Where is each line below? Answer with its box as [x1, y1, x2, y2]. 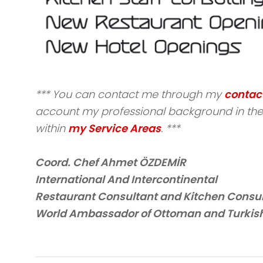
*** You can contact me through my [35, 86, 224, 102]
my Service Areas [68, 120, 161, 136]
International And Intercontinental [35, 171, 217, 187]
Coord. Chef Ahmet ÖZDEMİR [35, 154, 186, 170]
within [35, 120, 68, 136]
